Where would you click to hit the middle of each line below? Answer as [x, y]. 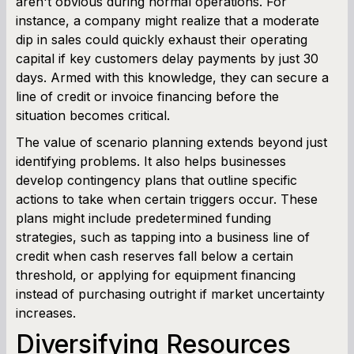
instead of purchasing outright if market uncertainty [170, 294]
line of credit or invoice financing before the [147, 96]
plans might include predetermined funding [143, 218]
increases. [46, 313]
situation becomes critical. [93, 115]
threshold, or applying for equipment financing [156, 275]
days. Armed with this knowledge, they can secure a [172, 77]
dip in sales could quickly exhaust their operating [162, 39]
